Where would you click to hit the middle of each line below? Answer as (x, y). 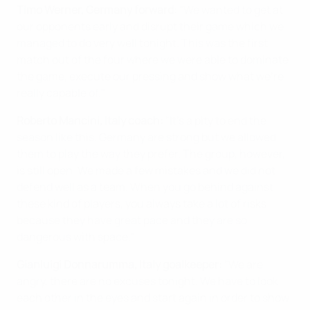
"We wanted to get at (230, 10)
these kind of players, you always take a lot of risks (142, 203)
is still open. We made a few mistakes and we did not (146, 170)
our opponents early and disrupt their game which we (150, 26)
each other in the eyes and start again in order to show (153, 298)
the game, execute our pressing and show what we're (150, 76)
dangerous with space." (76, 237)
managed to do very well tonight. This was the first (142, 43)
